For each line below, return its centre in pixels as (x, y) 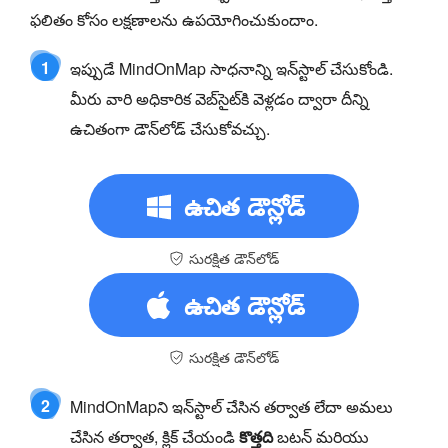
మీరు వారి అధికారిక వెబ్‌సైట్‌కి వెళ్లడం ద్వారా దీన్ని (219, 98)
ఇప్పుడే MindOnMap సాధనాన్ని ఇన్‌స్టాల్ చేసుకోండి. (231, 68)
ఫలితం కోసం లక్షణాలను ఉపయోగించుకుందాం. (174, 19)
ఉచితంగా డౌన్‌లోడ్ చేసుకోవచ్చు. (170, 128)
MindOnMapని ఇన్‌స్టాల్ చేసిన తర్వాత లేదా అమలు (231, 406)
